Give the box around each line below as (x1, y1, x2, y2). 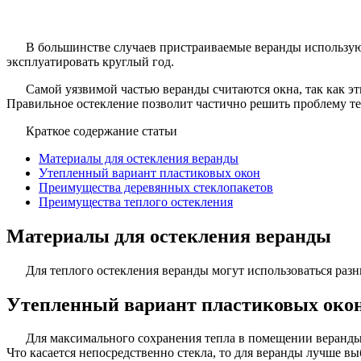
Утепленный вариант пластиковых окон (39, 165, 260, 180)
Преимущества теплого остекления (39, 194, 233, 209)
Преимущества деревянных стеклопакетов (39, 180, 273, 194)
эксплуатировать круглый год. (6, 54, 174, 68)
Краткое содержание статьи (26, 123, 177, 138)
